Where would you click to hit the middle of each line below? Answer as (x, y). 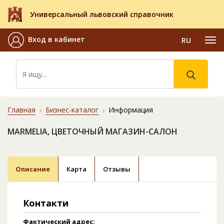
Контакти (46, 203)
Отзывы (117, 169)
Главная (21, 110)
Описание (33, 169)
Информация (131, 110)
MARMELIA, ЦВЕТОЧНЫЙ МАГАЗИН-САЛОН (92, 132)
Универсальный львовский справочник (102, 14)
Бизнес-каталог (72, 110)
